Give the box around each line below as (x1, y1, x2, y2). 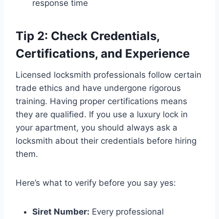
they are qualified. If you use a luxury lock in (16, 109, 188, 120)
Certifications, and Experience (16, 46, 190, 61)
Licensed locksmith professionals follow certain (16, 70, 201, 80)
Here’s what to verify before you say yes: (16, 178, 176, 188)
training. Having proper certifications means (16, 96, 187, 107)
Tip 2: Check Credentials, (16, 29, 159, 44)
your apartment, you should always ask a (16, 123, 177, 133)
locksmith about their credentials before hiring (16, 136, 197, 146)
